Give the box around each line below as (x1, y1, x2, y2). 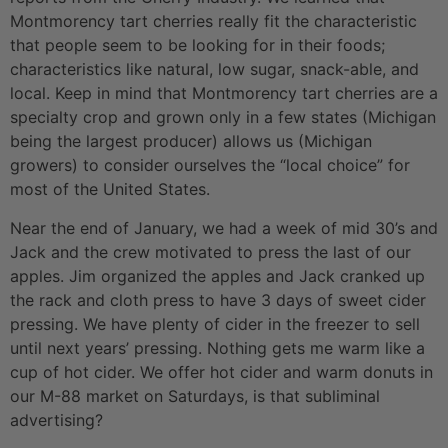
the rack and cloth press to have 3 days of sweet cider (10, 289, 426, 310)
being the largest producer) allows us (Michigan (10, 131, 372, 152)
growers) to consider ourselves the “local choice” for (10, 155, 410, 176)
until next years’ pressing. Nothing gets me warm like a (10, 337, 425, 358)
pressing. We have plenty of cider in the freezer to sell (10, 313, 420, 334)
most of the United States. (10, 179, 210, 200)
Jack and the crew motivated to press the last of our (10, 241, 411, 262)
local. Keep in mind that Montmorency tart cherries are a (10, 83, 438, 104)
